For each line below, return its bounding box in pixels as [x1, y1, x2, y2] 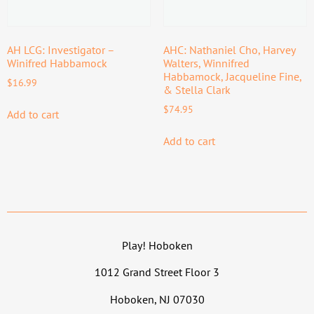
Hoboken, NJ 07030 [109, 292, 205, 306]
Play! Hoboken [121, 238, 193, 252]
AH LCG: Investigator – [7, 42, 114, 57]
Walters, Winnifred [163, 55, 250, 70]
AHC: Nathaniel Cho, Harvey [163, 42, 295, 57]
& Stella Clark [163, 82, 231, 97]
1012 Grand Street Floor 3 [95, 265, 219, 280]
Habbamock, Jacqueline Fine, [163, 69, 301, 83]
